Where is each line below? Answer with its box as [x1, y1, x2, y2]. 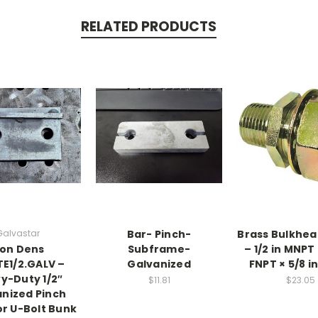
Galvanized [127, 256, 191, 271]
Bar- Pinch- [126, 226, 192, 241]
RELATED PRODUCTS [80, 16, 216, 36]
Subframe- [127, 241, 191, 256]
